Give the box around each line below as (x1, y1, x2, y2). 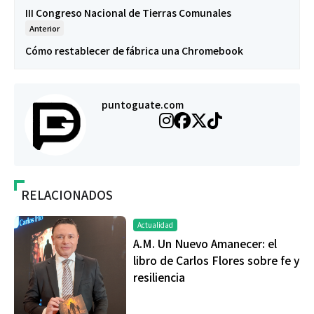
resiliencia (133, 268, 185, 285)
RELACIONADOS (21, 185, 113, 203)
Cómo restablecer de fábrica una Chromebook (25, 43, 243, 57)
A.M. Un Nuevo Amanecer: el (133, 235, 277, 251)
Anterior (29, 22, 60, 34)
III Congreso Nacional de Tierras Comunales (25, 5, 231, 20)
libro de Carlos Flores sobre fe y (133, 252, 299, 268)
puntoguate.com (102, 97, 184, 112)
